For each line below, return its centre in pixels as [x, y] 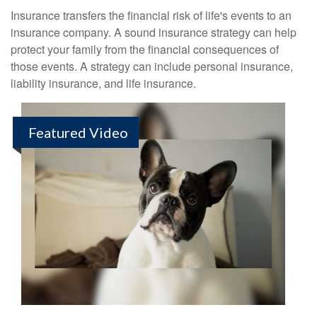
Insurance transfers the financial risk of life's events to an [151, 15]
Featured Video [78, 132]
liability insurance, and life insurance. [103, 83]
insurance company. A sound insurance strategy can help [154, 32]
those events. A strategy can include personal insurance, [152, 66]
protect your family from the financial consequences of [145, 49]
